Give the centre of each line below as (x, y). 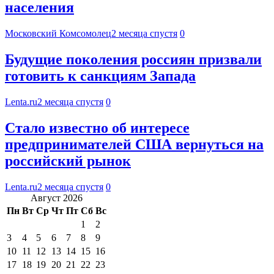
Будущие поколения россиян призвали (133, 60)
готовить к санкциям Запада (100, 76)
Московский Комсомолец (58, 34)
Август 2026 (57, 198)
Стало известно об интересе (97, 128)
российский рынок (68, 161)
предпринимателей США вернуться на (134, 144)
